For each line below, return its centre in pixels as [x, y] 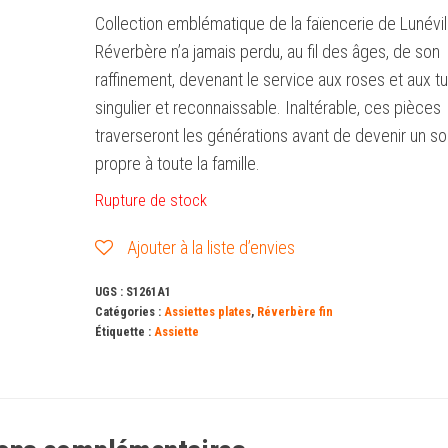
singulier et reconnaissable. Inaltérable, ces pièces [267, 107]
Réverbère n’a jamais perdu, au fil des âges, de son [267, 51]
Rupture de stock [150, 200]
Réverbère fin [294, 311]
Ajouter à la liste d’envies [210, 247]
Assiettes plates [207, 311]
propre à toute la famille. [177, 163]
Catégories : [129, 311]
